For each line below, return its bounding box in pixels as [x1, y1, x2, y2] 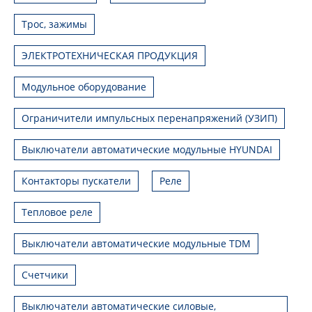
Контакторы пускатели [22, 173, 131, 187]
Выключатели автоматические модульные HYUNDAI [22, 142, 272, 156]
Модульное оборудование [22, 79, 146, 93]
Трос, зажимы [22, 17, 87, 31]
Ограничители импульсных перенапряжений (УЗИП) [22, 111, 277, 125]
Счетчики [22, 267, 68, 281]
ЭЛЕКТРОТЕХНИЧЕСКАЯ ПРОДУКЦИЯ [22, 48, 198, 62]
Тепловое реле [22, 205, 93, 219]
